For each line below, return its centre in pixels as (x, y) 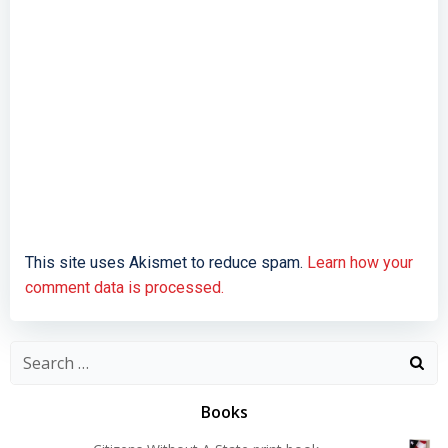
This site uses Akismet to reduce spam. (166, 262)
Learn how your (360, 262)
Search (34, 353)
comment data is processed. (124, 287)
